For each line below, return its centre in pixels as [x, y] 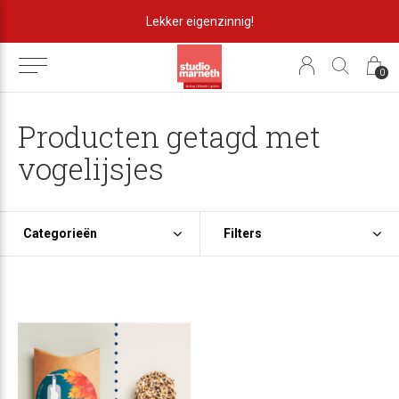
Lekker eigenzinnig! [199, 21]
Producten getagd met [169, 136]
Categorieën [60, 233]
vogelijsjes [91, 168]
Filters [242, 233]
